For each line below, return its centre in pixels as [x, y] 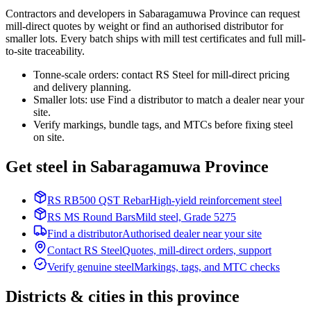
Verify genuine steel [91, 267]
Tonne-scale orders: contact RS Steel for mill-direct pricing [161, 75]
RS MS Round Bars [91, 217]
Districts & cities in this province [123, 296]
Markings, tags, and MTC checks [207, 267]
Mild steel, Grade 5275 [186, 217]
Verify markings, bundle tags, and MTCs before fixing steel [163, 125]
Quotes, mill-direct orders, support [197, 251]
